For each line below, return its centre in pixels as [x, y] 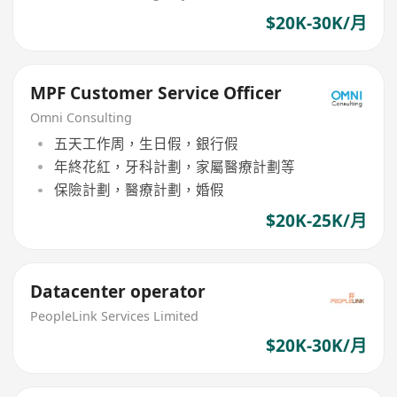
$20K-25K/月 [316, 221]
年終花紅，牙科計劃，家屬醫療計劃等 [174, 167]
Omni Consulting [82, 118]
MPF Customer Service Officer [156, 93]
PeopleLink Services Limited [115, 315]
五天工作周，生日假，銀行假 [146, 143]
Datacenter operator [118, 292]
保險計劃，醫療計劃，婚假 [139, 190]
